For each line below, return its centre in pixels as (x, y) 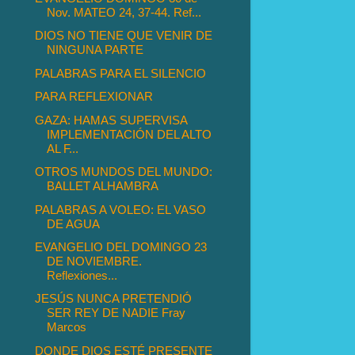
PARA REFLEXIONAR (94, 97)
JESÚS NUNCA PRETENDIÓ (114, 299)
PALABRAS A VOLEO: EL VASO (121, 209)
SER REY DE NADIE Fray (116, 313)
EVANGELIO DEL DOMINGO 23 (121, 246)
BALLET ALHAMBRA (103, 186)
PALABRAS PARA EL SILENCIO (121, 73)
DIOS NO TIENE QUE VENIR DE (124, 36)
